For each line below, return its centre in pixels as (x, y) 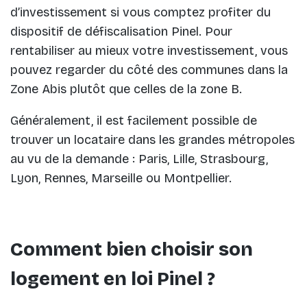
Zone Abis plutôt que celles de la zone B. (126, 89)
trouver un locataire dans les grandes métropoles (152, 140)
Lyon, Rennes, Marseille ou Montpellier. (121, 179)
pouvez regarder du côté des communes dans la (149, 70)
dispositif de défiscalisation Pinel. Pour (121, 32)
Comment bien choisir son (132, 249)
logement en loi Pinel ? (113, 279)
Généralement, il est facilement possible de (134, 121)
